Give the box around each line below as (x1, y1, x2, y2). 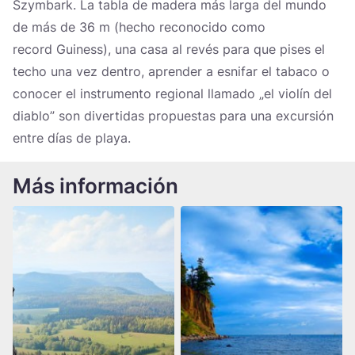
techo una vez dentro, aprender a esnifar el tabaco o (13, 63, 330, 79)
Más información (13, 174, 178, 198)
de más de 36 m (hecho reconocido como (13, 19, 265, 35)
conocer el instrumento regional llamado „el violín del (13, 86, 332, 101)
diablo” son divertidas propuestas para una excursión (13, 108, 334, 124)
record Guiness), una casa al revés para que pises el (13, 41, 325, 57)
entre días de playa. (13, 130, 135, 146)
